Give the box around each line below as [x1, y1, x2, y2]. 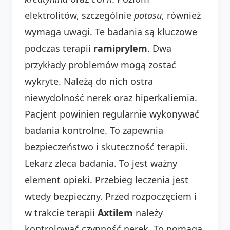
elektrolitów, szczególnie [25, 9, 134, 22]
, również [162, 9, 201, 22]
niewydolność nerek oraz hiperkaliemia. [25, 91, 197, 104]
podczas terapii [25, 42, 93, 54]
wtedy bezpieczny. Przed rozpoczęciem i [25, 189, 197, 202]
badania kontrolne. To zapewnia [25, 124, 163, 137]
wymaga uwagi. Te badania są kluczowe [25, 25, 197, 38]
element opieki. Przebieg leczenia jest [25, 173, 188, 186]
